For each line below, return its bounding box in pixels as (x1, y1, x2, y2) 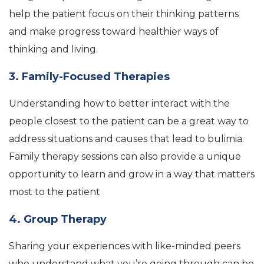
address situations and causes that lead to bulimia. (9, 133, 244, 144)
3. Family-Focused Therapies (9, 70, 170, 83)
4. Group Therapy (9, 213, 107, 226)
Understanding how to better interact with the (9, 98, 230, 109)
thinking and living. (9, 44, 98, 55)
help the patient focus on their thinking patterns (9, 8, 239, 19)
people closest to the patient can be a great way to (9, 115, 249, 127)
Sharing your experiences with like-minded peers (9, 240, 240, 252)
